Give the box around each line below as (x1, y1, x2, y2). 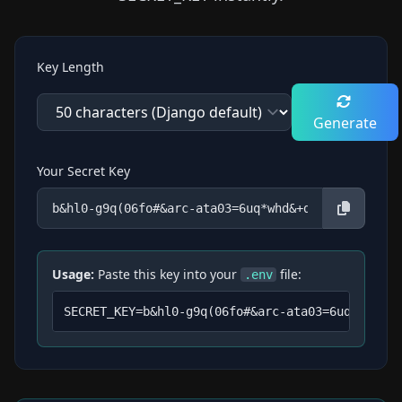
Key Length (37, 58, 104, 75)
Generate (313, 113, 377, 133)
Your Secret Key (37, 162, 130, 179)
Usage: (52, 266, 94, 283)
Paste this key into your (94, 266, 240, 283)
